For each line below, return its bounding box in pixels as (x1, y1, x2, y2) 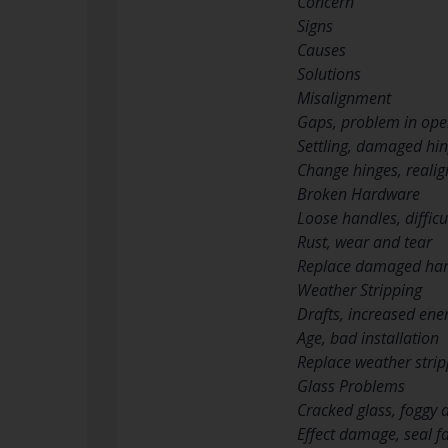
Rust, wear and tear (297, 230, 432, 253)
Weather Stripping (297, 278, 422, 301)
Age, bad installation (297, 326, 439, 349)
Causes (297, 38, 346, 61)
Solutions (297, 62, 361, 85)
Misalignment (297, 86, 391, 109)
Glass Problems (297, 374, 405, 397)
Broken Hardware (297, 182, 420, 205)
